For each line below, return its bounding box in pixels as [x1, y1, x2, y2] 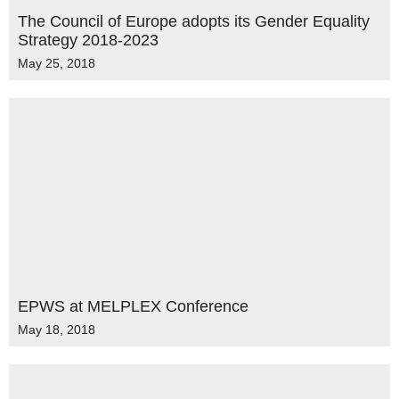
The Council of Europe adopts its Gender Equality [18, 12, 370, 30]
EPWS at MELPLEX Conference [18, 297, 248, 315]
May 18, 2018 [18, 322, 95, 337]
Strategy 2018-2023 [18, 31, 159, 49]
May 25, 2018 [18, 56, 95, 70]
